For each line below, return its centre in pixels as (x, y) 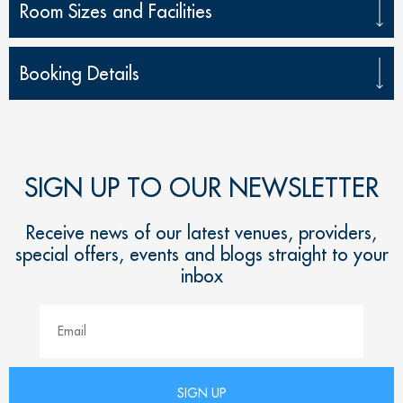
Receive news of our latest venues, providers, (201, 232)
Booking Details (80, 73)
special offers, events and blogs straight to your (201, 254)
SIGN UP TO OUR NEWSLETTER (201, 187)
